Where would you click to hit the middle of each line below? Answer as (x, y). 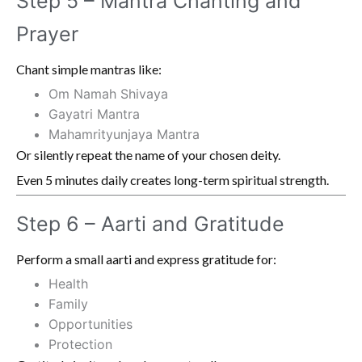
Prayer (47, 34)
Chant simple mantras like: (89, 69)
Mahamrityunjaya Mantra (124, 134)
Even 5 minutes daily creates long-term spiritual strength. (173, 179)
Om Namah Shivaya (108, 93)
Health (68, 283)
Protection (80, 344)
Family (68, 303)
